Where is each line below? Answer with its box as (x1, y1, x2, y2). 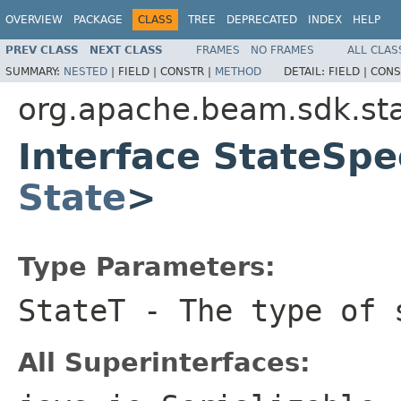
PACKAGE (73, 13, 123, 26)
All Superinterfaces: (18, 346, 311, 378)
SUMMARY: (5, 64, 64, 78)
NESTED (64, 64, 107, 78)
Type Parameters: (18, 251, 276, 282)
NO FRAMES (251, 43, 314, 56)
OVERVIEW (5, 13, 63, 26)
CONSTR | (160, 64, 215, 78)
